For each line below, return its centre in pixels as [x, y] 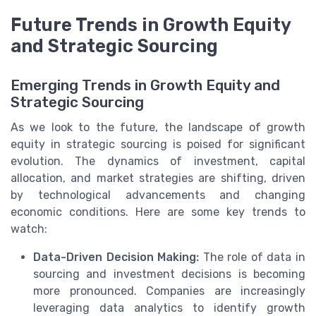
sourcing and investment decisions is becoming [169, 274]
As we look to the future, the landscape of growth [158, 128]
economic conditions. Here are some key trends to [158, 212]
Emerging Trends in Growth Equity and [145, 86]
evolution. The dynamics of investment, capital [158, 162]
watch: [29, 229]
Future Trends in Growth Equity [151, 25]
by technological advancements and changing [158, 195]
